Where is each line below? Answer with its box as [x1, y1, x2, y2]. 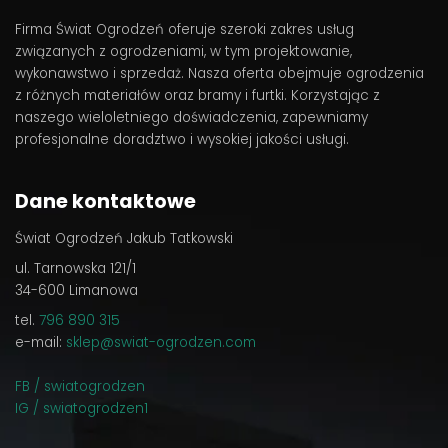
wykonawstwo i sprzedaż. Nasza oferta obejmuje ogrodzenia [15, 63, 424, 83]
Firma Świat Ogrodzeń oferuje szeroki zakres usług [15, 19, 354, 39]
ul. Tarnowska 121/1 [15, 258, 136, 278]
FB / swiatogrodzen [15, 376, 145, 396]
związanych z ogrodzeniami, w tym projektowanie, [15, 41, 352, 61]
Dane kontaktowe [15, 187, 196, 215]
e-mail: [15, 332, 66, 352]
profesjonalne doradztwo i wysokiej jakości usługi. [15, 129, 349, 149]
